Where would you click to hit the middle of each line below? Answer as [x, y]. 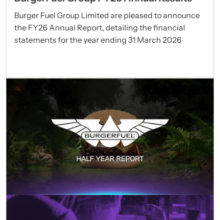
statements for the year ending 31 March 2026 [98, 40]
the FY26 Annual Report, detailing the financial [100, 27]
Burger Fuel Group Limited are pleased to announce [107, 15]
